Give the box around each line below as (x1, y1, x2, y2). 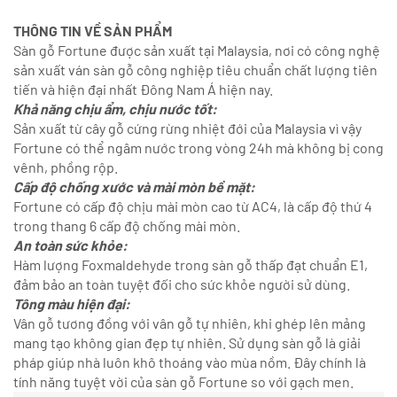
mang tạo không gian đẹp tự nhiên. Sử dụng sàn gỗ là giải (13, 334, 361, 352)
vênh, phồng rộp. (13, 159, 118, 176)
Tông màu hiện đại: (13, 295, 130, 313)
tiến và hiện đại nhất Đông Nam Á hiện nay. (13, 81, 273, 98)
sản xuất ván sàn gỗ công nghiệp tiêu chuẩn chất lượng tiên (13, 61, 378, 79)
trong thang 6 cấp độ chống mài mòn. (13, 217, 240, 235)
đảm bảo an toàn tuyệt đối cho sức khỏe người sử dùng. (13, 276, 350, 293)
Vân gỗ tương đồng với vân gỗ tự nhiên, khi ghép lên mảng (13, 315, 366, 332)
